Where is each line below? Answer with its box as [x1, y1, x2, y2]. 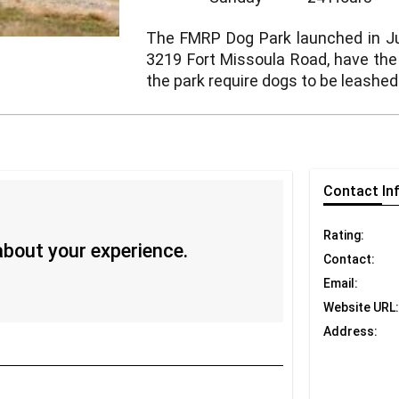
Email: [323, 276, 358, 291]
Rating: [323, 228, 364, 243]
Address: [323, 324, 378, 339]
